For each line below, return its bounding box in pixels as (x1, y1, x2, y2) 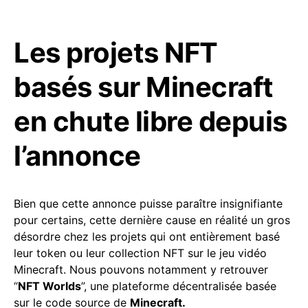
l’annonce (14, 139, 141, 173)
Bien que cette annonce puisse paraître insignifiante (14, 197, 283, 211)
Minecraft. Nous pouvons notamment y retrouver (14, 263, 268, 277)
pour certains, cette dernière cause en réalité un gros (14, 213, 290, 228)
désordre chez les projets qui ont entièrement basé (14, 230, 280, 244)
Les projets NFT (14, 36, 218, 70)
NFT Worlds (18, 279, 81, 294)
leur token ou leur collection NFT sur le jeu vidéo (14, 246, 267, 261)
